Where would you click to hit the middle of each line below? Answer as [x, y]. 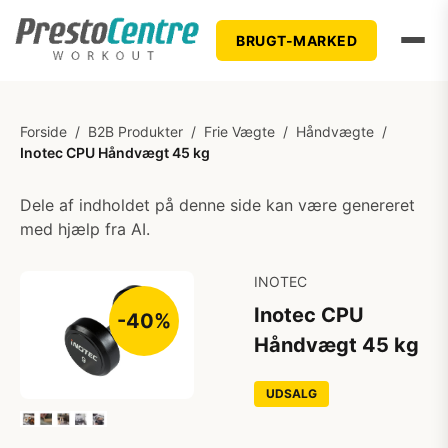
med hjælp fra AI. [85, 229]
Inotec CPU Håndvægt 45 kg [115, 152]
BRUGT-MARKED [297, 40]
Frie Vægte [239, 131]
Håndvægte [335, 131]
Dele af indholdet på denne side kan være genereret [217, 205]
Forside [43, 131]
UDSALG [291, 393]
